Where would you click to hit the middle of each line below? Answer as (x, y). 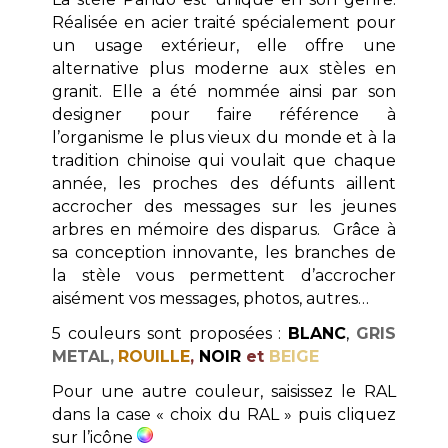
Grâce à (364, 229)
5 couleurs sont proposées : (170, 333)
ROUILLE (154, 356)
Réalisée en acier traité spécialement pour (224, 22)
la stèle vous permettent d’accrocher (224, 275)
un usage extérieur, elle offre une (224, 45)
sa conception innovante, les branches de (224, 252)
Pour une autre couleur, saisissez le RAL (224, 391)
